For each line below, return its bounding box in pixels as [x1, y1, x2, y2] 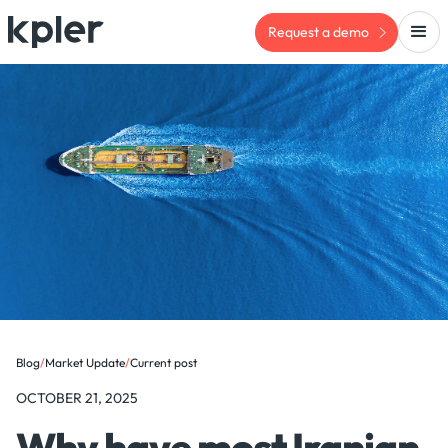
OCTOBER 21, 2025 [16, 389, 138, 407]
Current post [130, 355, 197, 370]
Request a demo [268, 22, 369, 41]
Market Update [45, 355, 125, 370]
